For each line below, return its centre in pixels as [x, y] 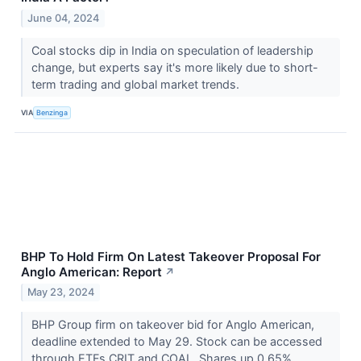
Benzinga [52, 113]
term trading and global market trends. [137, 84]
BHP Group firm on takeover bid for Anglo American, [172, 325]
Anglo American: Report [91, 272]
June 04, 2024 [64, 18]
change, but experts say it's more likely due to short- [174, 67]
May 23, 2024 [61, 293]
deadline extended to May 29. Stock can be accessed [176, 342]
